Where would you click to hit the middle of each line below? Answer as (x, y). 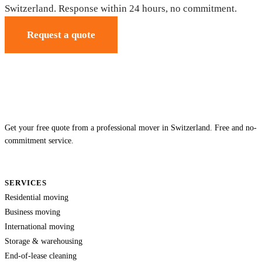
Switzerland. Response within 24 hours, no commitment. (121, 8)
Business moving (32, 211)
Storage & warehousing (44, 241)
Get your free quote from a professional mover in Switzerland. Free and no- (131, 127)
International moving (39, 226)
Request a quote (61, 35)
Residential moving (37, 197)
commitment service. (39, 140)
